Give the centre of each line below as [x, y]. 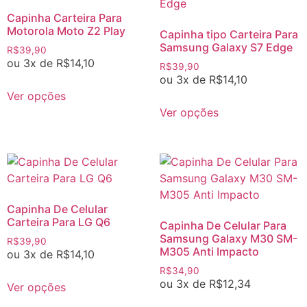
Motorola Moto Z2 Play [66, 31]
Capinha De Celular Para [223, 225]
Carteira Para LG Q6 [59, 222]
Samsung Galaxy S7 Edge [226, 48]
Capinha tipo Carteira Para [229, 35]
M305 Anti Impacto [209, 251]
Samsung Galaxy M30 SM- [228, 238]
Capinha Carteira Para [64, 18]
